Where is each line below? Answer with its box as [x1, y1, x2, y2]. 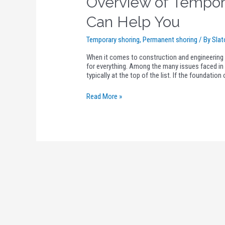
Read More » [86, 91, 123, 101]
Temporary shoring [86, 35, 140, 44]
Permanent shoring [143, 35, 198, 44]
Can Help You [86, 13, 180, 31]
